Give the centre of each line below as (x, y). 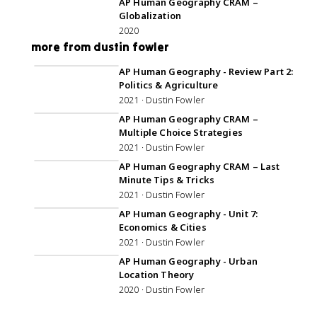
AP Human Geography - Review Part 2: (206, 71)
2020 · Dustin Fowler (162, 289)
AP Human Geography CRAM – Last (200, 166)
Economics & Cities (163, 227)
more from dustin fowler (100, 47)
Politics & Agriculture (169, 85)
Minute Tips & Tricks (167, 180)
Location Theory (157, 275)
